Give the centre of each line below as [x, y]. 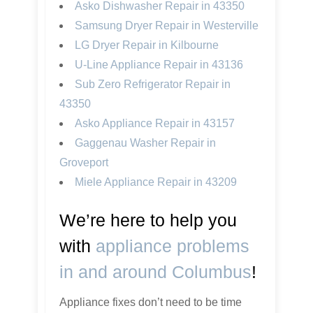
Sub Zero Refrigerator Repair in [153, 85]
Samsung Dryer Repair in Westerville [167, 26]
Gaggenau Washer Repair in [145, 143]
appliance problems [173, 246]
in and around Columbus [155, 272]
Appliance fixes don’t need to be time [151, 303]
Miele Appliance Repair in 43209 [156, 182]
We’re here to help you [148, 220]
